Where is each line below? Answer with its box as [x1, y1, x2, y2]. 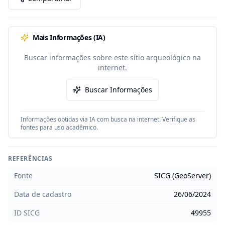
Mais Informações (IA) [33, 33, 105, 42]
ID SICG [14, 208, 40, 217]
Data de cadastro [14, 189, 71, 199]
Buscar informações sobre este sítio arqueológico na [24, 53, 201, 62]
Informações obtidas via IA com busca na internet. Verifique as [21, 115, 195, 124]
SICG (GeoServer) [154, 171, 211, 180]
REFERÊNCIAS [8, 154, 53, 163]
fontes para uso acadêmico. [21, 123, 98, 132]
